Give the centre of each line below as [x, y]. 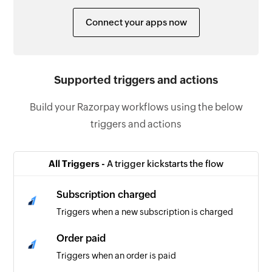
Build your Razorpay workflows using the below [136, 107]
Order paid [81, 239]
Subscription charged [107, 195]
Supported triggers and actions [136, 80]
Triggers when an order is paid [117, 256]
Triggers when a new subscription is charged [145, 212]
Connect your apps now [136, 22]
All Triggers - [78, 164]
